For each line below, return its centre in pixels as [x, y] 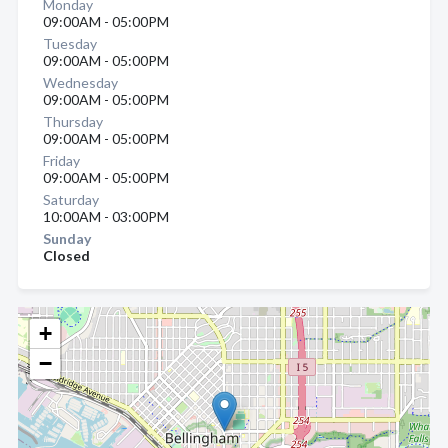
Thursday [73, 121]
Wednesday [80, 82]
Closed [66, 255]
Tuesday [70, 43]
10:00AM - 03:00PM [106, 216]
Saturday [71, 199]
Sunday [67, 238]
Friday [61, 160]
